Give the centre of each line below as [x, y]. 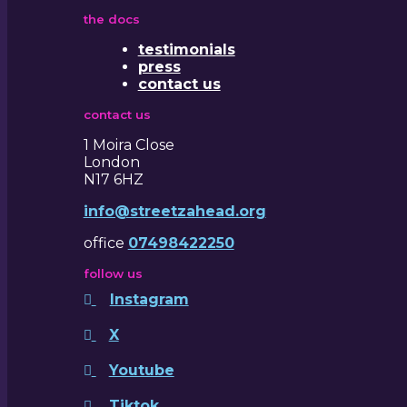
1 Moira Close [129, 145]
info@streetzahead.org [174, 212]
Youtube [141, 371]
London [111, 163]
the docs [111, 20]
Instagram [149, 300]
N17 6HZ [113, 180]
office [105, 243]
